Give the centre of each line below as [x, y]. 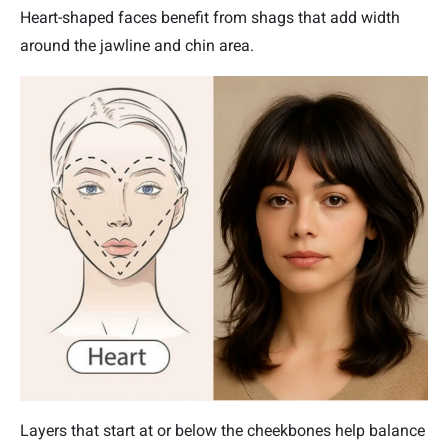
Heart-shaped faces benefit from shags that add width [210, 17]
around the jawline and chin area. [137, 45]
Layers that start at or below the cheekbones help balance [222, 431]
